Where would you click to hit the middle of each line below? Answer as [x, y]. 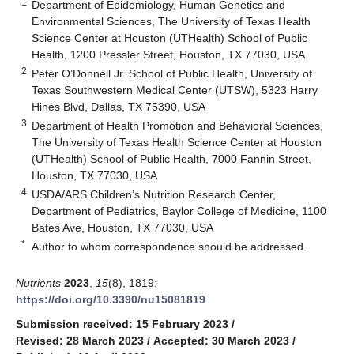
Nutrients [38, 282]
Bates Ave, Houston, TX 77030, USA [123, 227]
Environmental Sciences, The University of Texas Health [171, 21]
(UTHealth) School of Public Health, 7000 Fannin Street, [172, 158]
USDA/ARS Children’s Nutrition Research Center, [154, 194]
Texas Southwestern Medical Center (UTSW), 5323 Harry [175, 90]
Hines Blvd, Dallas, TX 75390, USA [119, 106]
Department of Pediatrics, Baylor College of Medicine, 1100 [179, 211]
